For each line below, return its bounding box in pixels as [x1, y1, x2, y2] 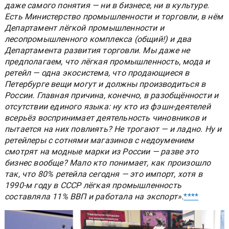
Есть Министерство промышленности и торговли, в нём [5, 12, 223, 22]
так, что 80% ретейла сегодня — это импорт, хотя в [5, 169, 202, 179]
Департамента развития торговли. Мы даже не [5, 45, 190, 56]
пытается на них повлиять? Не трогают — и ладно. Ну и [5, 124, 222, 134]
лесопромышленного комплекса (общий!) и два [5, 34, 192, 44]
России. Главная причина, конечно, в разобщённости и [5, 90, 219, 101]
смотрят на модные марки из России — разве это [5, 147, 198, 157]
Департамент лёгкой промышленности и [5, 23, 164, 33]
